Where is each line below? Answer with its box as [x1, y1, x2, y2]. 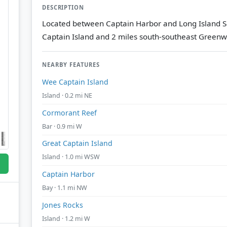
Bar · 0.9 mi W [42, 122, 82, 131]
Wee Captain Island [42, 77, 108, 87]
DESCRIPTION [42, 3, 84, 11]
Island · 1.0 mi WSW [42, 153, 100, 162]
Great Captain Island [42, 138, 112, 148]
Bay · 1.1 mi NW [42, 183, 87, 192]
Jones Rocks [42, 200, 83, 210]
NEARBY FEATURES [42, 61, 100, 69]
